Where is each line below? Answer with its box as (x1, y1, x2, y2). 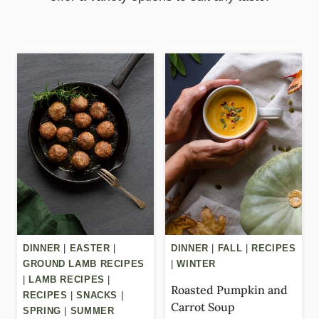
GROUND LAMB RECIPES (23, 259, 145, 270)
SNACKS (76, 291, 118, 301)
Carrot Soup (171, 299, 235, 314)
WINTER (177, 259, 216, 270)
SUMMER (70, 306, 115, 317)
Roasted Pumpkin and (171, 282, 288, 297)
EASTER (69, 244, 110, 254)
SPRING (23, 306, 61, 317)
